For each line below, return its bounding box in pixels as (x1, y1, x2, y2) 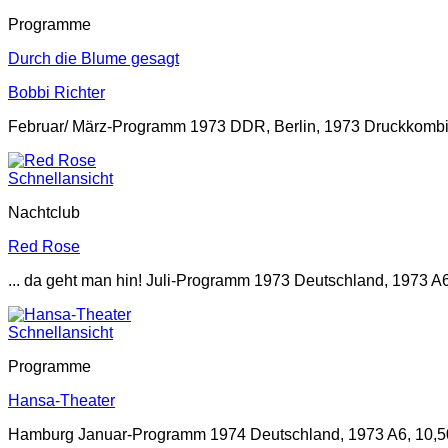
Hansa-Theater (8, 391, 115, 409)
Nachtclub (8, 203, 80, 221)
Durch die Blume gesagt (8, 49, 179, 67)
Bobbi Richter (8, 83, 105, 101)
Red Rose (8, 237, 80, 255)
